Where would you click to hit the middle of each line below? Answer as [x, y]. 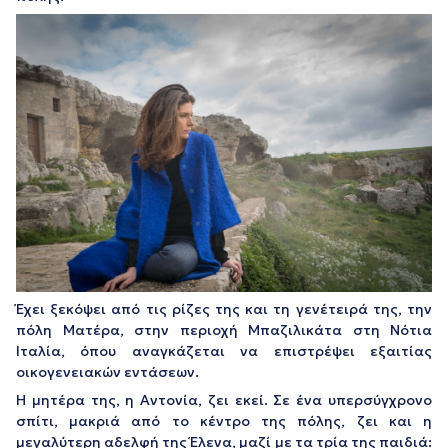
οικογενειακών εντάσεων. [107, 371]
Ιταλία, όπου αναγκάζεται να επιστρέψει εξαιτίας [224, 350]
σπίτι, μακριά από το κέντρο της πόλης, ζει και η [224, 420]
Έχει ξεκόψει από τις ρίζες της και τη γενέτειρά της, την [224, 308]
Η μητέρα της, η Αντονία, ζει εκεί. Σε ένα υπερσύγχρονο [224, 399]
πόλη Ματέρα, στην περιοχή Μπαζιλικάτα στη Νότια [224, 329]
